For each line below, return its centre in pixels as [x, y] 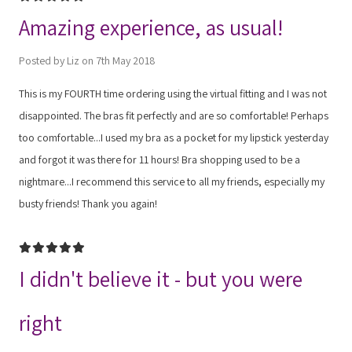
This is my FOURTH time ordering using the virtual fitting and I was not [173, 93]
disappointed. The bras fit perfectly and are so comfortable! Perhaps [174, 115]
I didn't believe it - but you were [161, 278]
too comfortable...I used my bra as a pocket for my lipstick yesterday [174, 137]
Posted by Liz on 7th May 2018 [87, 60]
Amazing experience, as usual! [151, 27]
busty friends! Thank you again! [88, 203]
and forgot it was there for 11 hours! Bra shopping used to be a [159, 159]
